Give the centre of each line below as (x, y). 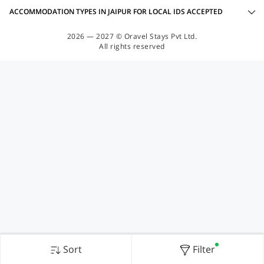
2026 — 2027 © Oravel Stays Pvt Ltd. (132, 36)
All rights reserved (132, 46)
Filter (204, 249)
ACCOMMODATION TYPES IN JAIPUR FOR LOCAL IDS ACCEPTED (116, 11)
